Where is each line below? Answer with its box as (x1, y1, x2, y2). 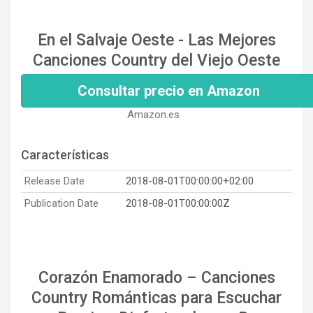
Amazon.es (126, 108, 180, 121)
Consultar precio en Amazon (78, 82, 260, 99)
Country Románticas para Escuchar (31, 288, 282, 307)
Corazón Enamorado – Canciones (38, 268, 275, 287)
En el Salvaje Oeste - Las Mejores (37, 30, 276, 50)
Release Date (24, 174, 85, 187)
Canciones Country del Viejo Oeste (33, 50, 280, 70)
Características (21, 147, 109, 162)
